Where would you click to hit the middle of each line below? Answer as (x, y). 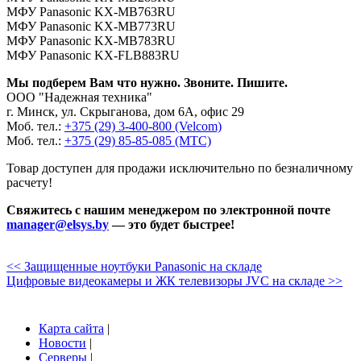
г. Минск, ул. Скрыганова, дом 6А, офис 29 (125, 112)
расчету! (29, 183)
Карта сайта (71, 328)
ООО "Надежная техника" (79, 97)
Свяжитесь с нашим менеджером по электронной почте (168, 210)
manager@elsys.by (58, 224)
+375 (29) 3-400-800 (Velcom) (143, 126)
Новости (62, 343)
